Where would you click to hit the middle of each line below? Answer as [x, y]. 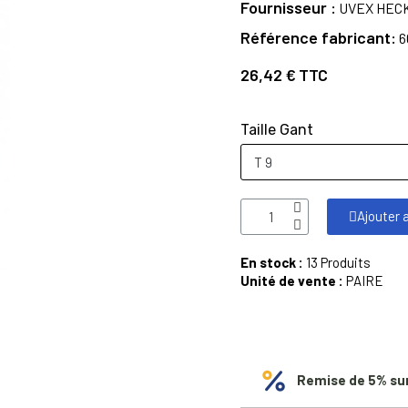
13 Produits [338, 262]
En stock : [273, 262]
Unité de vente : [292, 280]
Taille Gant [277, 130]
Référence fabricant [316, 37]
